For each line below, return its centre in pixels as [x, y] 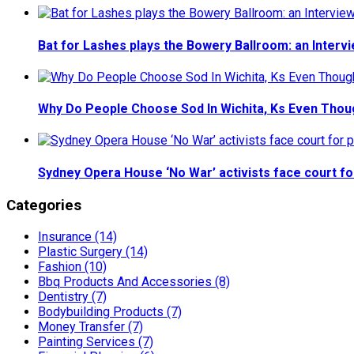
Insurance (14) [77, 236]
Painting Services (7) [96, 341]
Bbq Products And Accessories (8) [134, 281]
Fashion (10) [72, 266]
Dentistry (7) [72, 296]
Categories [44, 205]
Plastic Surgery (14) [93, 251]
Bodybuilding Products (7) [110, 311]
